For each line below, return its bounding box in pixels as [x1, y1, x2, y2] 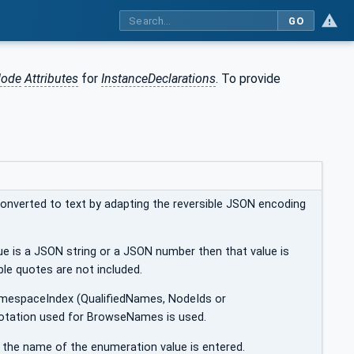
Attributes [24, 70, 78, 86]
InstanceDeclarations [101, 70, 216, 86]
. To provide [216, 70, 281, 86]
